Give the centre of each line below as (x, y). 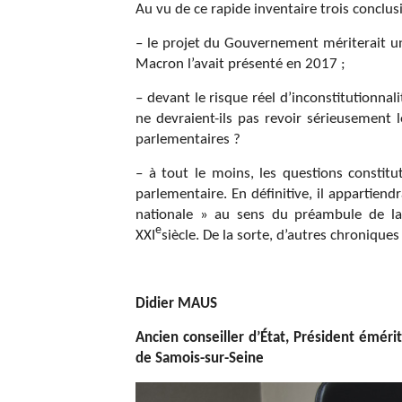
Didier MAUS (176, 303)
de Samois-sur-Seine (200, 358)
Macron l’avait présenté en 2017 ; (240, 64)
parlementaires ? (188, 139)
